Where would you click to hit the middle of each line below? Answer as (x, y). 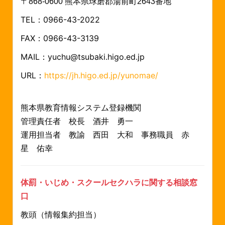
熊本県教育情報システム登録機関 (81, 107)
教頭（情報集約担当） (61, 214)
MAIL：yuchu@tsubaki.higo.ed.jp (83, 57)
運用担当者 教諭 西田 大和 (81, 135)
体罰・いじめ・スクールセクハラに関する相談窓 (109, 182)
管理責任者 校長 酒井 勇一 (77, 121)
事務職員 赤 (165, 135)
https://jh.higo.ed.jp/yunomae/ (102, 75)
